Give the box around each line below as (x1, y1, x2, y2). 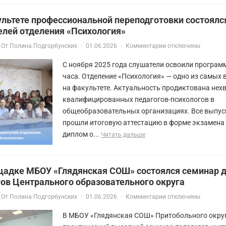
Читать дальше (101, 131, 145, 138)
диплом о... (63, 130, 101, 138)
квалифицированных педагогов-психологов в (63, 95, 214, 103)
